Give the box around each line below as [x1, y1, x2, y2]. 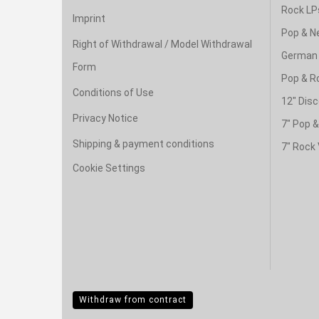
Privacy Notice [73, 113, 138, 124]
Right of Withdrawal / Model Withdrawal [73, 38, 252, 50]
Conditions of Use [73, 87, 154, 98]
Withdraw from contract [79, 295, 187, 305]
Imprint [73, 13, 105, 24]
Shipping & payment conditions [73, 138, 214, 150]
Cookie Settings [73, 162, 145, 174]
